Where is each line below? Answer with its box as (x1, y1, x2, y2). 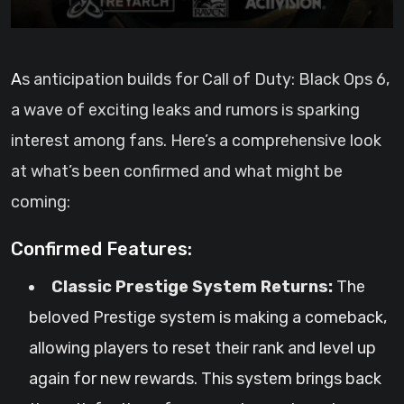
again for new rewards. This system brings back (29, 369, 381, 389)
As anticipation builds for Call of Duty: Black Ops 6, (11, 69, 22, 89)
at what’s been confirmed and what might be (11, 161, 343, 181)
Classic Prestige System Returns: (51, 277, 333, 297)
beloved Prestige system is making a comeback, (29, 308, 387, 327)
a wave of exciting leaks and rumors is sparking (11, 100, 360, 120)
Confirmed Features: (11, 238, 192, 260)
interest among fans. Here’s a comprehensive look (11, 131, 381, 151)
